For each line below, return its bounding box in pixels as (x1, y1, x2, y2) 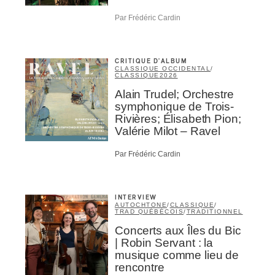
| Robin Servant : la (115, 236, 214, 249)
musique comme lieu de (115, 248, 239, 261)
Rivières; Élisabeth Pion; (115, 112, 241, 126)
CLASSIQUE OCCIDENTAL (115, 65, 211, 72)
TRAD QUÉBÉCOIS (115, 207, 184, 215)
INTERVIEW (115, 194, 157, 201)
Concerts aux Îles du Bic (115, 223, 241, 237)
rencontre (115, 260, 165, 274)
